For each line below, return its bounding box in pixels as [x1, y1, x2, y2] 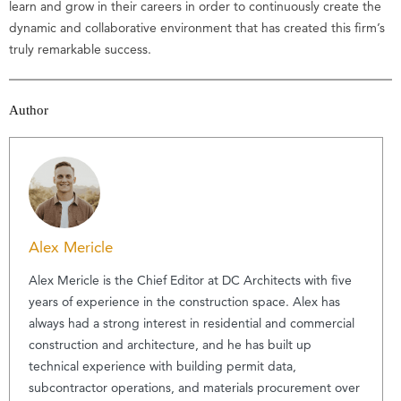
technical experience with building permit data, [29, 357, 296, 374]
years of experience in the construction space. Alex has [29, 293, 340, 310]
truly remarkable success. [9, 40, 151, 57]
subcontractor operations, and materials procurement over [29, 379, 360, 396]
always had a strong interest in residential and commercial [29, 314, 354, 331]
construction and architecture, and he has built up [29, 336, 311, 353]
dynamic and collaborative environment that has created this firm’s [9, 19, 385, 36]
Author [9, 101, 48, 117]
